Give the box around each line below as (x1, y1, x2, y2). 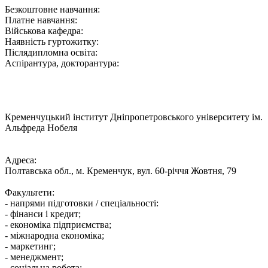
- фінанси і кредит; (5, 208, 81, 219)
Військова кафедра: (5, 25, 83, 36)
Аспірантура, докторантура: (5, 57, 119, 68)
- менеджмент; (5, 251, 63, 262)
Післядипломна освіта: (5, 47, 98, 57)
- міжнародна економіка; (5, 230, 104, 240)
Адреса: (5, 154, 36, 165)
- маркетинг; (5, 240, 56, 251)
